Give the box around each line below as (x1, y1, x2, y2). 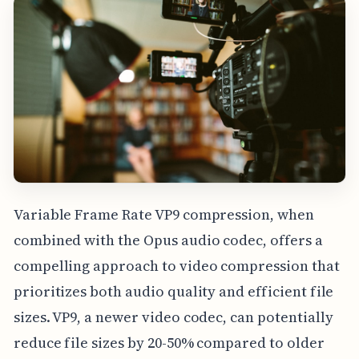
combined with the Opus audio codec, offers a (13, 229, 323, 250)
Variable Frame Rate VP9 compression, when (13, 204, 314, 224)
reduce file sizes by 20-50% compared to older (13, 332, 325, 353)
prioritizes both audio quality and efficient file (13, 280, 334, 301)
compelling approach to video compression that (13, 255, 340, 276)
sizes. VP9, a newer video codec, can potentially (13, 306, 333, 327)
